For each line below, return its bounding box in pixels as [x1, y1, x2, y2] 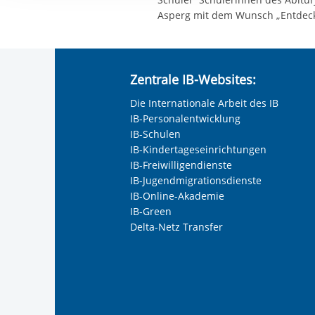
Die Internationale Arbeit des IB [130, 96, 279, 110]
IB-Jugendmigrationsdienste [130, 174, 262, 188]
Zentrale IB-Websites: [130, 71, 257, 88]
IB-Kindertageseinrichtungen [130, 143, 267, 157]
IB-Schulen [130, 127, 181, 141]
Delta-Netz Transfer [130, 220, 224, 234]
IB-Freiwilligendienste [130, 158, 233, 172]
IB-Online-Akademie [130, 189, 225, 203]
